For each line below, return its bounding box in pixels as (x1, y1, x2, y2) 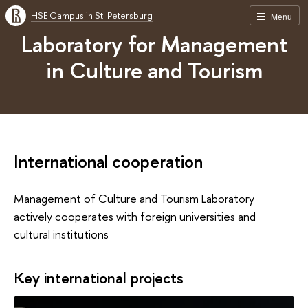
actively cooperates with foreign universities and (14, 208, 256, 224)
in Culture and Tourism (45, 55, 263, 85)
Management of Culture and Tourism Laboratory (14, 190, 254, 206)
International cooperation (14, 149, 203, 173)
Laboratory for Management (21, 29, 287, 59)
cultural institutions (14, 225, 109, 242)
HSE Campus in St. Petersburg (31, 9, 153, 21)
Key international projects (14, 267, 184, 289)
